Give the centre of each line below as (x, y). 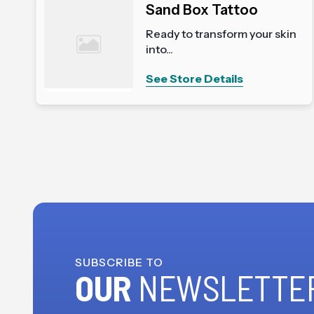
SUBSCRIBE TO (119, 262)
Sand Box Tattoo (202, 10)
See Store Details (194, 78)
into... (159, 49)
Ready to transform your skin (221, 34)
